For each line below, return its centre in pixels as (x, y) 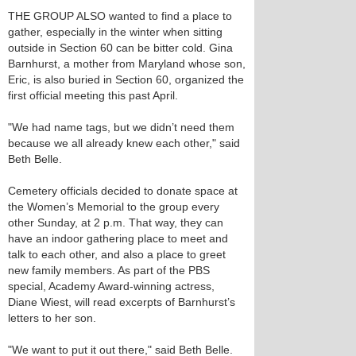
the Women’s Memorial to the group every (114, 207)
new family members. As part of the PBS (109, 270)
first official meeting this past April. (93, 95)
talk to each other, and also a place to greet (117, 254)
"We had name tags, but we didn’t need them (121, 127)
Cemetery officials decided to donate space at (123, 191)
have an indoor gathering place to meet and (118, 238)
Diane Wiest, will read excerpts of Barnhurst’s (122, 302)
